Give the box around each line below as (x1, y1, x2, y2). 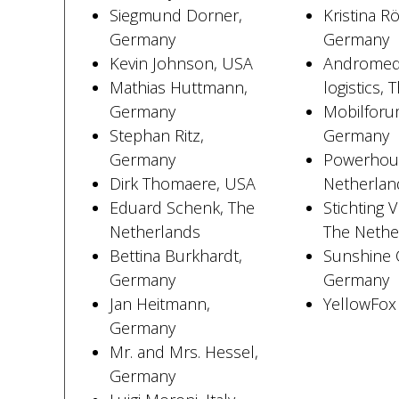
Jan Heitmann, (109, 293, 210, 314)
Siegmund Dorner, (109, 4, 242, 26)
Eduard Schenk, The (109, 197, 255, 218)
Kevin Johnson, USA (109, 53, 253, 74)
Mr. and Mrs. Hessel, (109, 341, 258, 362)
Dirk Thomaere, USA (109, 173, 256, 194)
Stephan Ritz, (109, 125, 204, 146)
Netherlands (109, 221, 200, 242)
